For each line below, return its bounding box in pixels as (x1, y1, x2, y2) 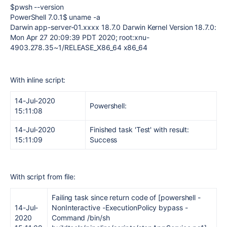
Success (90, 135, 118, 144)
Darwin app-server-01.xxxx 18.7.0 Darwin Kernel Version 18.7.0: (10, 23, 216, 31)
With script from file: (10, 172, 76, 181)
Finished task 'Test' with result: (90, 125, 190, 134)
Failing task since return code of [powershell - (52, 193, 201, 202)
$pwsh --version (10, 3, 64, 11)
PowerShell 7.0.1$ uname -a (10, 13, 100, 21)
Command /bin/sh (52, 213, 110, 222)
